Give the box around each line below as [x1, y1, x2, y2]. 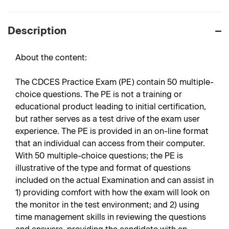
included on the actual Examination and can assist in [15, 175, 214, 185]
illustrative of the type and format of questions [15, 163, 191, 173]
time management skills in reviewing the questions [15, 212, 206, 222]
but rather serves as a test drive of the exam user [15, 114, 200, 124]
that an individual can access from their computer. [15, 139, 205, 148]
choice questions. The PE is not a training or [15, 89, 182, 99]
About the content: [15, 53, 87, 62]
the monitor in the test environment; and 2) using [15, 200, 199, 210]
